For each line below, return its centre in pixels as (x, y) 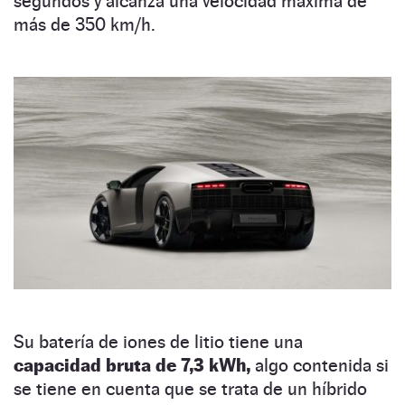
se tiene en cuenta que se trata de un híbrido (190, 389)
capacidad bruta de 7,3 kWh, (134, 366)
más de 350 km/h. (85, 25)
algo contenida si (322, 366)
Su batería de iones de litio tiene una (158, 342)
